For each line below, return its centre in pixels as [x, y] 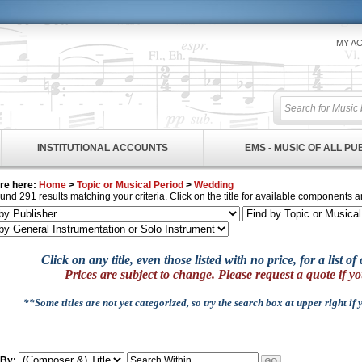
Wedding [214, 185]
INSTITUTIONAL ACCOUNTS [102, 148]
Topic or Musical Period [130, 185]
